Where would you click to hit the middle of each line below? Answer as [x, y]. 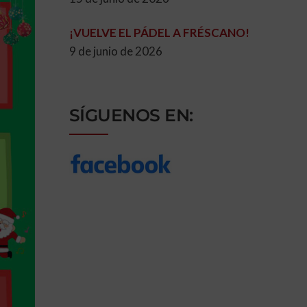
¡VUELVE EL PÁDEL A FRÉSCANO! [159, 33]
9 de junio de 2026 [115, 51]
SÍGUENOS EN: [131, 115]
